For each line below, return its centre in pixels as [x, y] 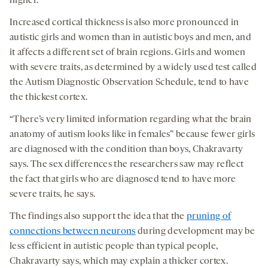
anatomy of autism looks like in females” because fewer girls [133, 135]
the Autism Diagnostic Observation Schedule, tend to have [129, 83]
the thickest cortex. [49, 98]
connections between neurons [73, 232]
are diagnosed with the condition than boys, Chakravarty [127, 150]
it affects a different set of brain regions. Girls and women [128, 53]
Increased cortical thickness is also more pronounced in [124, 23]
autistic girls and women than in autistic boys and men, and [130, 38]
